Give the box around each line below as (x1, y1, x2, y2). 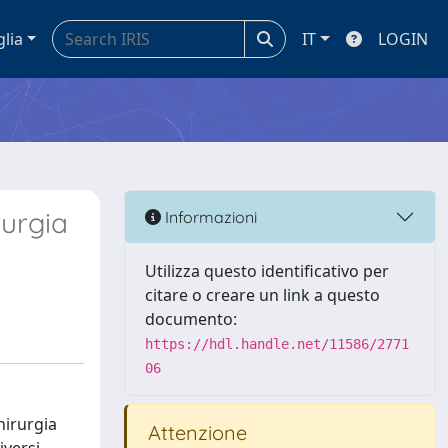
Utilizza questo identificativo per (145, 260, 389, 282)
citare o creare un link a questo (145, 284, 380, 306)
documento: (145, 308, 237, 330)
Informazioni (161, 206, 257, 227)
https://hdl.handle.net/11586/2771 (145, 336, 409, 352)
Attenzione (143, 420, 247, 445)
